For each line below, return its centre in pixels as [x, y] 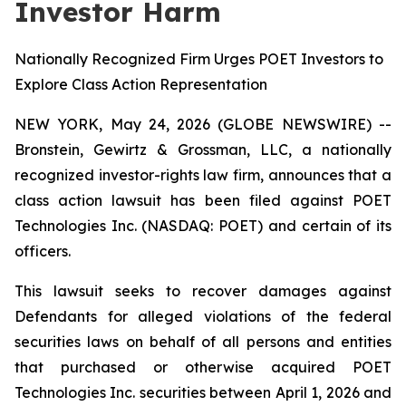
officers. [43, 251]
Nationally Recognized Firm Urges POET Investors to [199, 59]
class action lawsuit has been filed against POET [203, 200]
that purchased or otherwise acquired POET [203, 367]
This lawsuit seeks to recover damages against [203, 291]
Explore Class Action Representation [141, 84]
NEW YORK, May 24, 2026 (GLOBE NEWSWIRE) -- [203, 124]
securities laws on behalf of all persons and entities [203, 342]
